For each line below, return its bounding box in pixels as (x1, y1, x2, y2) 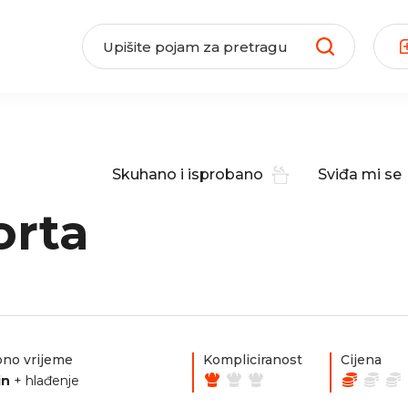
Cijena (341, 352, 382, 368)
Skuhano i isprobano (112, 165, 263, 183)
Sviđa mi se (318, 165, 402, 183)
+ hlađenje (14, 372, 79, 389)
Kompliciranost (203, 352, 302, 368)
